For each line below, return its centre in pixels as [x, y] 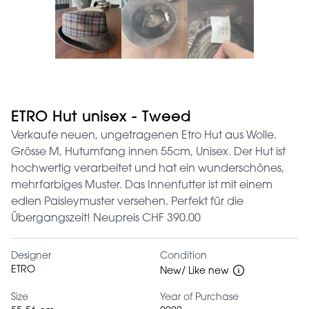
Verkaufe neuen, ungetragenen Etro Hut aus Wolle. [144, 136]
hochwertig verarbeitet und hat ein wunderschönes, [148, 169]
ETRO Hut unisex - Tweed [101, 118]
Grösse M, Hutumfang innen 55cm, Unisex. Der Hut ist [148, 152]
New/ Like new [195, 271]
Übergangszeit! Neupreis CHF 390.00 [106, 218]
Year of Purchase [199, 298]
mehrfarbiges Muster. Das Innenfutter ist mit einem [142, 185]
